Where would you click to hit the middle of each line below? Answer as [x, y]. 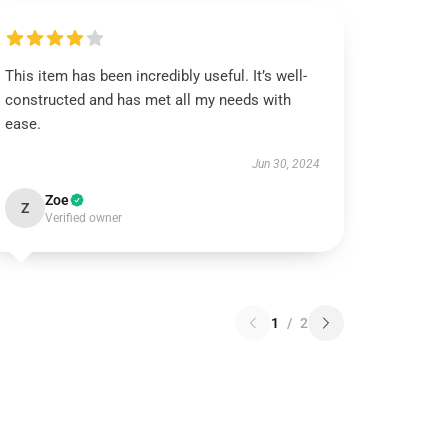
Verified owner [84, 218]
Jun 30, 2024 [285, 164]
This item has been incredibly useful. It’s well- [156, 76]
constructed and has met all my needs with [148, 100]
